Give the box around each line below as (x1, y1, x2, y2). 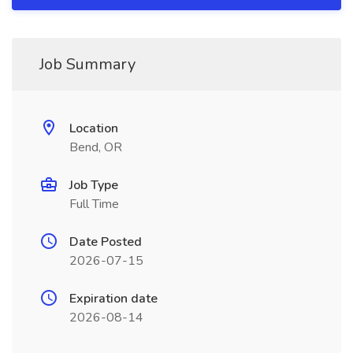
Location (69, 120, 118, 137)
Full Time (69, 195, 119, 213)
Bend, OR (69, 139, 122, 156)
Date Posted (69, 233, 142, 251)
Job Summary (39, 54, 136, 75)
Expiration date (69, 290, 158, 307)
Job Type (69, 176, 118, 194)
